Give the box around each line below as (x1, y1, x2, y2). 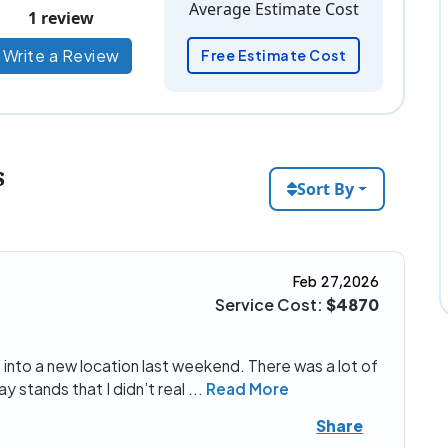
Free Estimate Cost (201, 46, 347, 65)
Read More (206, 378, 289, 398)
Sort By (296, 177, 354, 200)
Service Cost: (215, 293, 327, 315)
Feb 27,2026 (293, 272, 380, 291)
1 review (28, 6, 95, 29)
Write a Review (2, 44, 120, 66)
